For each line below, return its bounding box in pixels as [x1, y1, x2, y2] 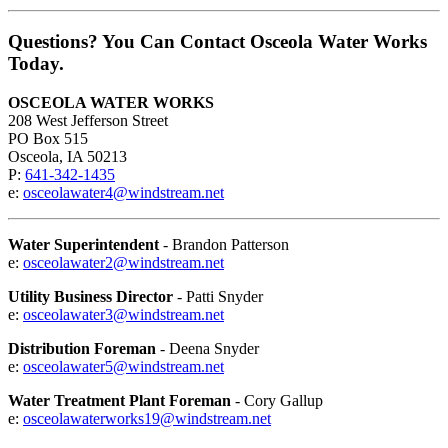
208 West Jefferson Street [8, 111, 168, 129]
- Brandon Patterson [159, 235, 289, 253]
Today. [8, 52, 64, 74]
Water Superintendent [8, 235, 159, 253]
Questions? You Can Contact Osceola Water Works [8, 30, 427, 52]
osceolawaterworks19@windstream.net [23, 409, 271, 427]
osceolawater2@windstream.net [23, 253, 224, 271]
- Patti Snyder [173, 287, 263, 305]
